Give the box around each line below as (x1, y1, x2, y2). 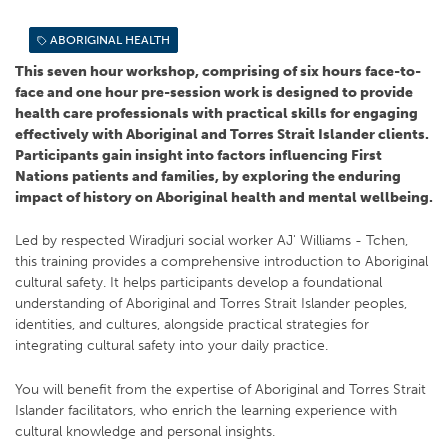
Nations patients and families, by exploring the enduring (15, 166, 401, 185)
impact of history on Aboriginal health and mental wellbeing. (15, 187, 433, 206)
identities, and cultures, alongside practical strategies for (15, 315, 369, 334)
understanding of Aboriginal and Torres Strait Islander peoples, (15, 294, 407, 313)
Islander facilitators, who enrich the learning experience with (15, 400, 397, 419)
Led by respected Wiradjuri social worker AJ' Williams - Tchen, (15, 231, 408, 250)
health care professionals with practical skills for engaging (15, 103, 418, 122)
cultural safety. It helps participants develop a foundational (15, 273, 382, 292)
